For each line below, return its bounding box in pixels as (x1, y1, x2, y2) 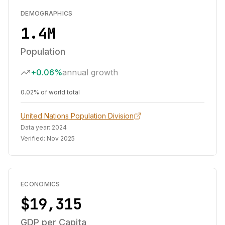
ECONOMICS (21, 180, 60, 188)
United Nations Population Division (21, 111, 134, 120)
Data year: (21, 124, 52, 131)
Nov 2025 (47, 135, 75, 142)
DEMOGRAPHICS (21, 10, 73, 17)
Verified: (21, 135, 47, 142)
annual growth (62, 67, 118, 77)
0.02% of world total (21, 88, 80, 96)
